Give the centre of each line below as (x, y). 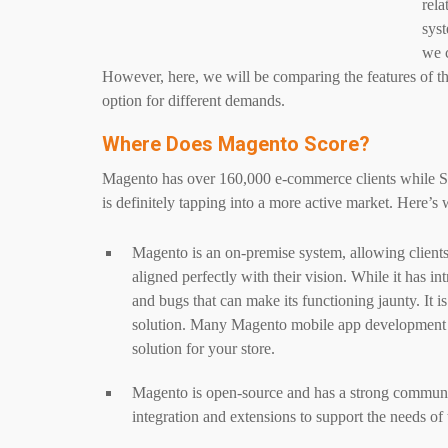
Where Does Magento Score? (236, 144)
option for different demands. (193, 100)
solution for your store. (203, 348)
